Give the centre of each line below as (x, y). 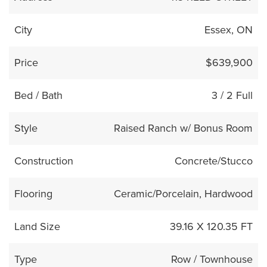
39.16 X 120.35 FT (212, 227)
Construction (44, 161)
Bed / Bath (38, 96)
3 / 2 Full (232, 96)
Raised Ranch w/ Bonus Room (184, 128)
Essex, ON (229, 30)
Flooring (33, 194)
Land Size (37, 227)
